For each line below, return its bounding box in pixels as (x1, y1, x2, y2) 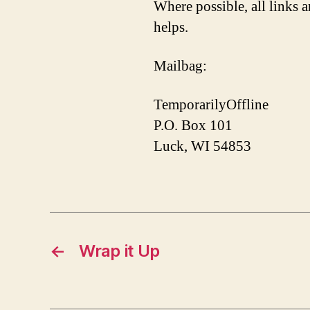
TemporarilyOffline (154, 95, 268, 115)
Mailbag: (154, 56, 207, 75)
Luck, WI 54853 (154, 137, 251, 156)
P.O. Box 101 (154, 116, 232, 136)
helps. (154, 17, 188, 37)
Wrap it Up (79, 241, 160, 262)
